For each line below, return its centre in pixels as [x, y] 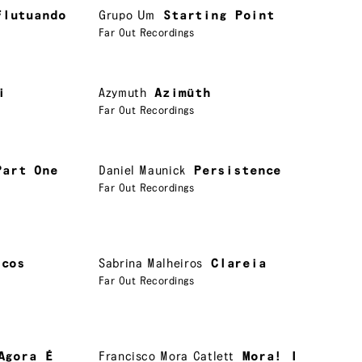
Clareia [238, 263]
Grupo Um [127, 15]
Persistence [238, 170]
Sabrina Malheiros [151, 263]
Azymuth [123, 93]
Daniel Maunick [142, 170]
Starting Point [219, 15]
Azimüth [183, 93]
